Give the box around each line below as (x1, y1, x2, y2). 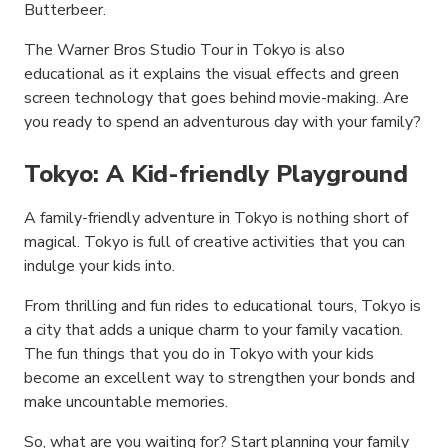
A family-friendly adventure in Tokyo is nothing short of (24, 207, 409, 229)
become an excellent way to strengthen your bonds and (24, 367, 416, 389)
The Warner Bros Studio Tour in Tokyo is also (24, 39, 346, 61)
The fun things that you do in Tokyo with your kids (24, 343, 375, 365)
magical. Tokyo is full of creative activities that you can (24, 231, 406, 253)
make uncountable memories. (24, 391, 228, 413)
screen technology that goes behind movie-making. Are (24, 87, 410, 109)
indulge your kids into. (24, 255, 175, 277)
